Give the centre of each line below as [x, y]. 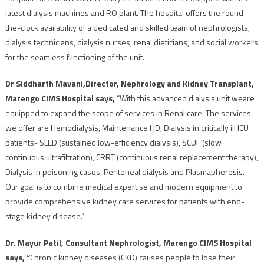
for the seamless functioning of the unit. [75, 57]
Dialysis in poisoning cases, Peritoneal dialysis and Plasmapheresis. [126, 171]
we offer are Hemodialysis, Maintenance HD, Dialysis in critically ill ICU [127, 127]
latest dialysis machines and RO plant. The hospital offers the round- [126, 12]
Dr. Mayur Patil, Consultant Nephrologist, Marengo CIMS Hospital [128, 242]
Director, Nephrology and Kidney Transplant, [169, 83]
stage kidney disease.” [45, 216]
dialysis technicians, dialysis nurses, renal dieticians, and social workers [131, 42]
